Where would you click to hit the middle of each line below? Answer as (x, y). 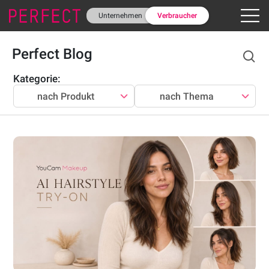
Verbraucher (177, 16)
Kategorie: (37, 79)
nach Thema (186, 96)
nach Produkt (65, 96)
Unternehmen (120, 16)
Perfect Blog (52, 54)
